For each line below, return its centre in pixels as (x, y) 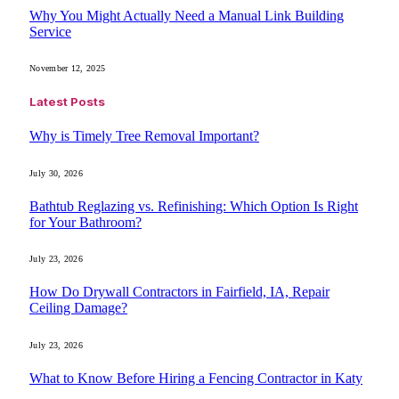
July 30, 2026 (56, 173)
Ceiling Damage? (78, 308)
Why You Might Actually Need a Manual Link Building (187, 15)
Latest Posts (67, 102)
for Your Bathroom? (85, 222)
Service (50, 31)
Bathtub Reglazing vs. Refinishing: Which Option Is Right (194, 206)
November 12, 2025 (68, 68)
